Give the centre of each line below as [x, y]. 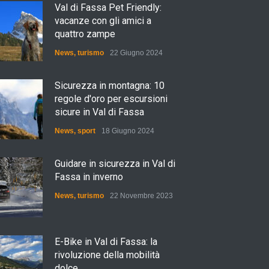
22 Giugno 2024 [136, 53]
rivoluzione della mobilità [107, 255]
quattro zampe [85, 34]
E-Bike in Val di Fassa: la [106, 242]
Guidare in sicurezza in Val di [115, 164]
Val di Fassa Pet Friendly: [108, 8]
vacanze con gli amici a [103, 21]
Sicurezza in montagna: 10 [110, 86]
